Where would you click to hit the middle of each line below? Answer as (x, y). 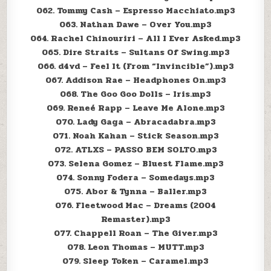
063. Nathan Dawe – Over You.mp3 (135, 25)
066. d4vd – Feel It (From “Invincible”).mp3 (135, 67)
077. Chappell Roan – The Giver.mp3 (135, 233)
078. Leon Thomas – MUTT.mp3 (135, 247)
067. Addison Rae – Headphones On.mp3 (135, 80)
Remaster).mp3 (135, 220)
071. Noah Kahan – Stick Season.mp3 (135, 136)
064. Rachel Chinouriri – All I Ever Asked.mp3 (135, 39)
